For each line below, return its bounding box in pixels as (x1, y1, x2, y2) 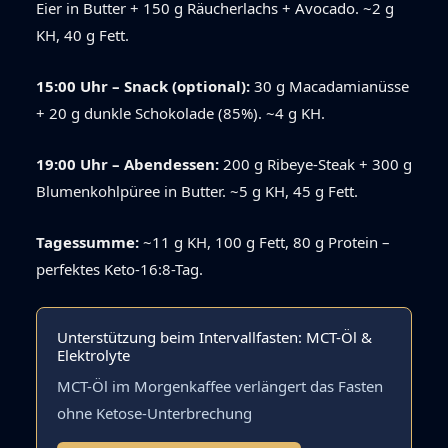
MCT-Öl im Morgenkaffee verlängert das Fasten (57, 376, 383, 397)
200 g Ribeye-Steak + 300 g (219, 154, 412, 175)
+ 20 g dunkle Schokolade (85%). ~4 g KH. (36, 103, 325, 124)
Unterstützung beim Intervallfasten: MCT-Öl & (57, 327, 372, 348)
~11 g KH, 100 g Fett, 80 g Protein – (139, 232, 390, 253)
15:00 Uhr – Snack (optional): (36, 76, 250, 97)
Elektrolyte (57, 345, 130, 366)
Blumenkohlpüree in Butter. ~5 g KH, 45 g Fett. (36, 181, 358, 202)
